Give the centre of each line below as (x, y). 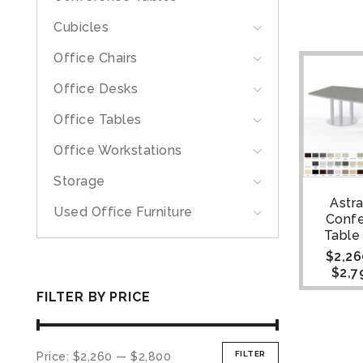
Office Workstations (118, 150)
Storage (79, 181)
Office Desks (96, 89)
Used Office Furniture (123, 212)
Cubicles (81, 27)
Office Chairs (96, 58)
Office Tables (98, 120)
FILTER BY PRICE (94, 297)
